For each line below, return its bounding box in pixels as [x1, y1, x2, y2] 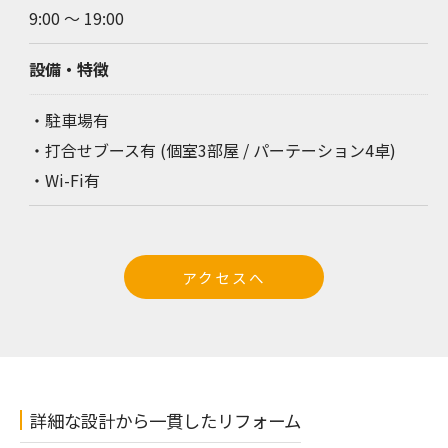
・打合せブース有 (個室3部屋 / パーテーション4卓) [28, 137, 396, 162]
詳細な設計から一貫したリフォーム [30, 407, 301, 433]
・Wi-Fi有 [28, 167, 100, 192]
